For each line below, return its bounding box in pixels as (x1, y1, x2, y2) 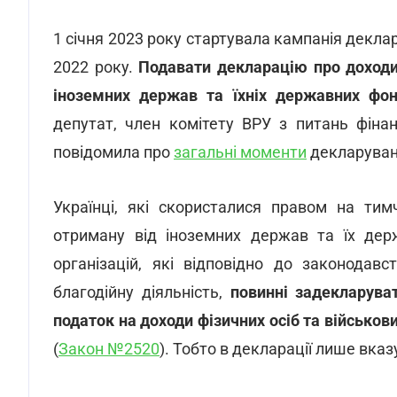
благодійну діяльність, (53, 283, 230, 301)
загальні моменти (174, 143, 307, 161)
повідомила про (53, 143, 174, 161)
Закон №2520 (58, 339, 160, 358)
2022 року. (53, 58, 139, 76)
